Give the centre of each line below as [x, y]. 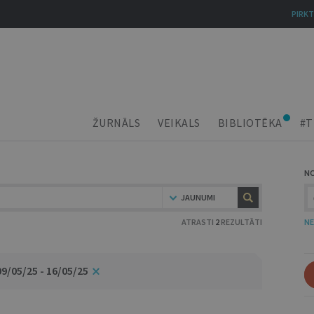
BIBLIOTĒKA [250, 123]
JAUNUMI [198, 197]
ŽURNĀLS [116, 123]
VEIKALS [179, 123]
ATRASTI [198, 222]
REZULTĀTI [241, 222]
